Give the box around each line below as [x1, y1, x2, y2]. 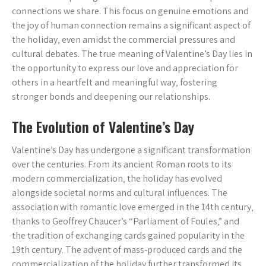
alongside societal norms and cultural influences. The [12, 186, 227, 199]
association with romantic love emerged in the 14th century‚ [12, 201, 254, 213]
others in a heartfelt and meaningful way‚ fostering [12, 76, 217, 88]
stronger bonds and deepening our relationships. [12, 90, 210, 103]
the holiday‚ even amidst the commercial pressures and [12, 33, 235, 46]
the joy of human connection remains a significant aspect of [12, 19, 251, 31]
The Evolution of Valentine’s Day [12, 116, 194, 137]
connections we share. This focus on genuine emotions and [12, 5, 249, 17]
